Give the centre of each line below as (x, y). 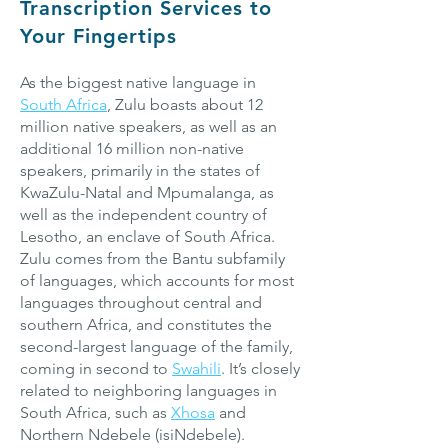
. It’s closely (260, 368)
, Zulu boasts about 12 (185, 104)
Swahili (196, 368)
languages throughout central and (141, 302)
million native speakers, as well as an (148, 126)
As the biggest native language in (138, 82)
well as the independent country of (143, 214)
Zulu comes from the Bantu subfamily (152, 258)
